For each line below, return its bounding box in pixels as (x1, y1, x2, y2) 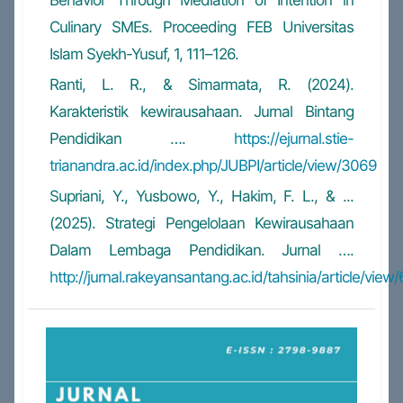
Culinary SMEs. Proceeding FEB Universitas (49, 18, 354, 37)
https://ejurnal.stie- (234, 130, 354, 148)
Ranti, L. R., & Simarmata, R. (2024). (49, 76, 354, 94)
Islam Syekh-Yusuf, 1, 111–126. (49, 45, 238, 64)
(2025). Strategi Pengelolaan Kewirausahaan (49, 214, 354, 233)
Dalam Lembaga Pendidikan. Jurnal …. (49, 241, 354, 260)
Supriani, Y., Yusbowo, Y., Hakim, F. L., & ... (49, 187, 354, 206)
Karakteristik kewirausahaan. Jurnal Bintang (49, 103, 354, 121)
